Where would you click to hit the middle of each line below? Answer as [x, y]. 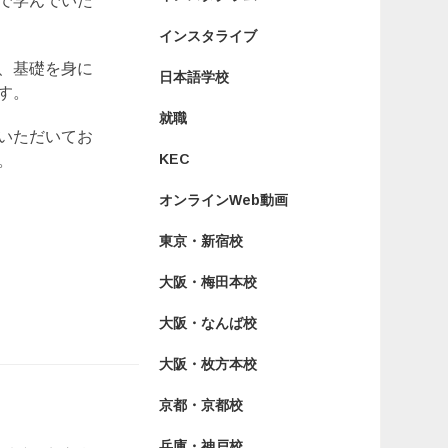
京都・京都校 [200, 405]
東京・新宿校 [200, 241]
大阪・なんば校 [207, 323]
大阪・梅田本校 [207, 282]
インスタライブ [207, 36]
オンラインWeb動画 [223, 200]
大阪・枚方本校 [207, 364]
